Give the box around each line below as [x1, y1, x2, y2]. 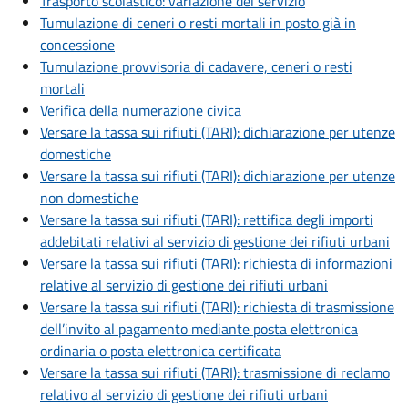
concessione [40, 34, 115, 56]
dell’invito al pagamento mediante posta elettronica [40, 318, 358, 341]
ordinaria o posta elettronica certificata [40, 340, 281, 362]
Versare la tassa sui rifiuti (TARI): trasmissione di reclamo [40, 362, 390, 384]
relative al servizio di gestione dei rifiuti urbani [40, 274, 328, 297]
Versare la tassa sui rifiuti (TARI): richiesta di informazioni [40, 252, 393, 275]
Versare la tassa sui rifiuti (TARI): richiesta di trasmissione [40, 296, 394, 319]
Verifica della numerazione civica [40, 99, 241, 122]
